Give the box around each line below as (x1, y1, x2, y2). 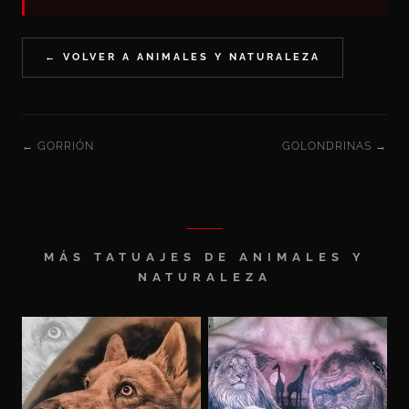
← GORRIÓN (22, 139, 94, 152)
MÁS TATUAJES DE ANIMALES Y (43, 249, 366, 264)
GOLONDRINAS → (282, 139, 387, 152)
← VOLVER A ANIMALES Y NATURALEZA (45, 50, 320, 63)
